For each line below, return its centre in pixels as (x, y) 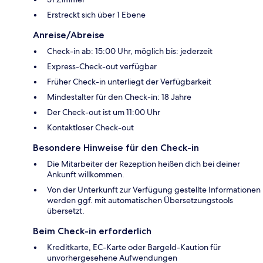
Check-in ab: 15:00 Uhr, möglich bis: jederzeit (130, 51)
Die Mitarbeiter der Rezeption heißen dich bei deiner (144, 164)
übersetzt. (66, 211)
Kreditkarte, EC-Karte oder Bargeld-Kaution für (134, 247)
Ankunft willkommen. (86, 175)
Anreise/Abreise (69, 35)
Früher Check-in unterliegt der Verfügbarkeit (129, 82)
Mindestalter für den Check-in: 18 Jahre (119, 97)
